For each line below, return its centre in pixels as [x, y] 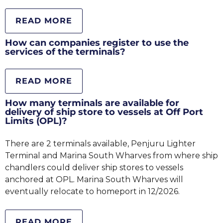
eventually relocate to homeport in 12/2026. [92, 191]
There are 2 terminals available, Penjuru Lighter [100, 144]
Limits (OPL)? [36, 121]
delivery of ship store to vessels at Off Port [104, 112]
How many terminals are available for [92, 103]
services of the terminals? [65, 52]
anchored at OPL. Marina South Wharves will [94, 179]
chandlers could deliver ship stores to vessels [94, 167]
